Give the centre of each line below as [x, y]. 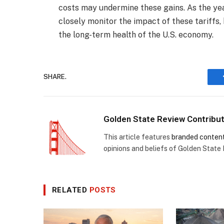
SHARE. [55, 77]
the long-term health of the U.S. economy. [136, 34]
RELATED [71, 190]
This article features [137, 137]
